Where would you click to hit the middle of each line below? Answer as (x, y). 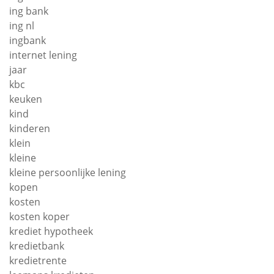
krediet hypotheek (51, 231)
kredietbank (37, 246)
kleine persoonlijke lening (68, 172)
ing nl (22, 25)
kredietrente (38, 260)
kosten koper (39, 216)
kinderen (30, 128)
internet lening (43, 55)
